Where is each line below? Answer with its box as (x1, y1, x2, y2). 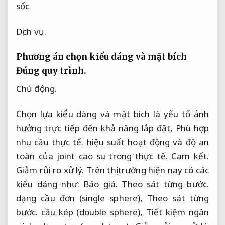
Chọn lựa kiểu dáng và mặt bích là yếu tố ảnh (16, 108, 209, 120)
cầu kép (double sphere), (38, 206, 146, 218)
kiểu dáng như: (16, 178, 84, 190)
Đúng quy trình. (16, 65, 86, 76)
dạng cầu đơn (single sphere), (16, 192, 148, 204)
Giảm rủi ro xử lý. (16, 164, 84, 176)
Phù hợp (175, 122, 209, 134)
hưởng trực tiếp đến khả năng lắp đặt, (16, 122, 176, 134)
